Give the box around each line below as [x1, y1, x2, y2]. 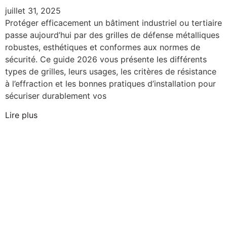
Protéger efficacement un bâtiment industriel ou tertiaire [5, 17, 222, 28]
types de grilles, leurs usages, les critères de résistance [5, 66, 216, 77]
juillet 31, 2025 [5, 5, 61, 16]
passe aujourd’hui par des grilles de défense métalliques [5, 29, 219, 40]
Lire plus [5, 110, 37, 121]
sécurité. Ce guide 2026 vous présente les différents [5, 54, 207, 64]
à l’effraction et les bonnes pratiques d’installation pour [5, 78, 216, 89]
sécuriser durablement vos [5, 90, 106, 101]
